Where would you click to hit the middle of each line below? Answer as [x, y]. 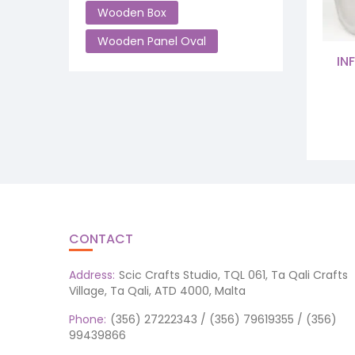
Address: [92, 275]
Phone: [88, 319]
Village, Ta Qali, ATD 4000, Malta [157, 290]
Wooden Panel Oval [152, 41]
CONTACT [101, 239]
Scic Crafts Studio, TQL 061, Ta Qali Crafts [233, 275]
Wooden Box [132, 13]
